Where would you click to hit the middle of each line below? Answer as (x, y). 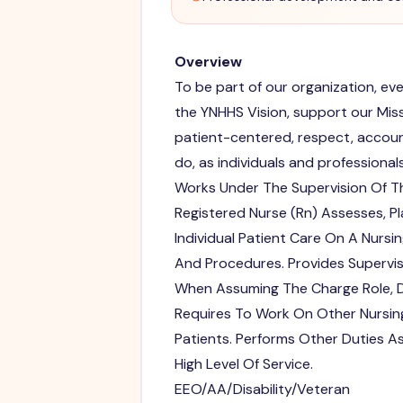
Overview (208, 61)
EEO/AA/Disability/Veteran (262, 389)
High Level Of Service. (243, 363)
